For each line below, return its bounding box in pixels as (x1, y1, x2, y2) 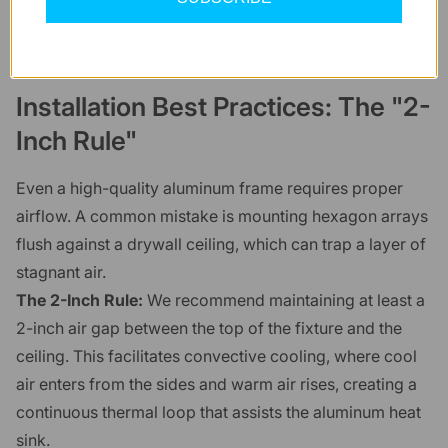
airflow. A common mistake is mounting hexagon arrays (16, 206, 428, 227)
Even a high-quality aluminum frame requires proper (16, 178, 403, 199)
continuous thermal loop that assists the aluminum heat (16, 402, 421, 423)
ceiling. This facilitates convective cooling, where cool (16, 346, 417, 367)
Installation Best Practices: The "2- (16, 91, 431, 123)
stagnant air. (16, 262, 106, 283)
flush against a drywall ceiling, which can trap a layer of (16, 234, 426, 255)
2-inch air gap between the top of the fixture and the (16, 318, 402, 339)
